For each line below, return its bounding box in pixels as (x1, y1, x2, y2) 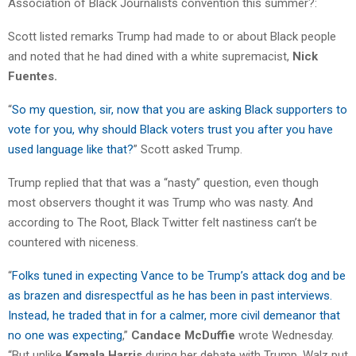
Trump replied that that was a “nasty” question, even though (8, 176, 319, 191)
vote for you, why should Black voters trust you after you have (8, 122, 333, 137)
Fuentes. (8, 69, 57, 84)
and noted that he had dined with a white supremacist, (8, 49, 292, 64)
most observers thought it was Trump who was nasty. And (8, 195, 313, 211)
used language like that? (8, 142, 133, 157)
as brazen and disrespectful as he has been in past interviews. (8, 288, 332, 304)
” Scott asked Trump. (133, 142, 242, 157)
